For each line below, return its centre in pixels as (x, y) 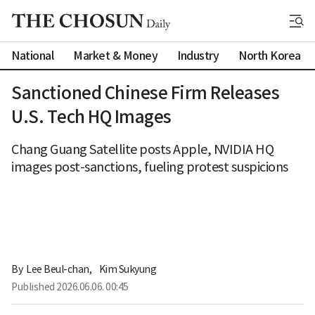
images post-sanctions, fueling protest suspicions (150, 167)
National (32, 55)
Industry (198, 55)
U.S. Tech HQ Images (91, 117)
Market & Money (115, 55)
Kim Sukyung (127, 269)
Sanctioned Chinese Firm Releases (145, 93)
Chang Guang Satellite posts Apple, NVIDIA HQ (142, 149)
